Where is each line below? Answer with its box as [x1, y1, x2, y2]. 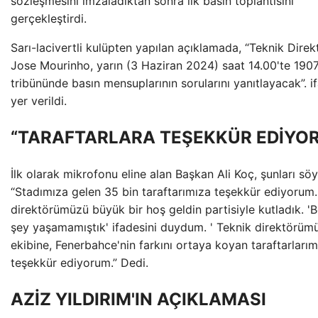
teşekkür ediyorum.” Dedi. [11, 255, 148, 270]
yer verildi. [11, 94, 67, 108]
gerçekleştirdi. [11, 11, 87, 26]
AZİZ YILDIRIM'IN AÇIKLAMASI [11, 288, 266, 309]
